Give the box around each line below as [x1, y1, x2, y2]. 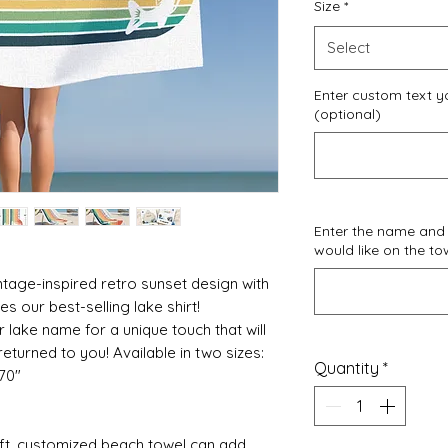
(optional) [314, 105, 381, 124]
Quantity [314, 358, 379, 379]
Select [327, 38, 370, 58]
